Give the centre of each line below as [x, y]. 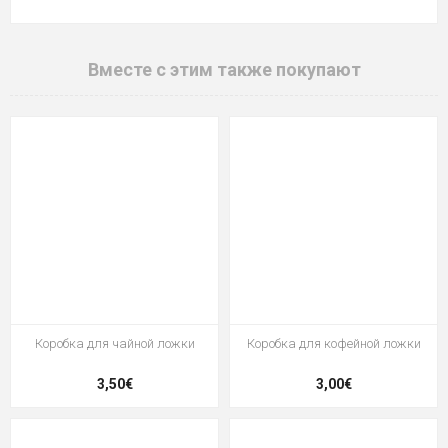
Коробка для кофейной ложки [333, 344]
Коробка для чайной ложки [114, 344]
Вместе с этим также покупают [224, 70]
